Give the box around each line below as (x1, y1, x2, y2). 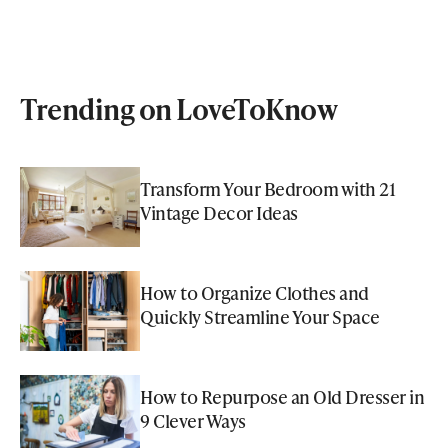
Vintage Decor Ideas (140, 199, 298, 225)
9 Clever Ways (140, 407, 246, 433)
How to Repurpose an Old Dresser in (140, 383, 424, 409)
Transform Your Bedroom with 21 (140, 175, 395, 201)
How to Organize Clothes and (140, 279, 369, 305)
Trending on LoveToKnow (20, 88, 337, 128)
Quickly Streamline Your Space (140, 303, 380, 329)
